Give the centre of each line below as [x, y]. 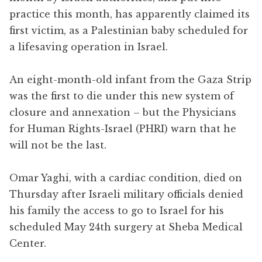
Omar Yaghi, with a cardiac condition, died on [126, 177]
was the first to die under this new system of [122, 96]
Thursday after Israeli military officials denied [126, 194]
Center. [28, 243]
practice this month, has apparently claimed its [130, 14]
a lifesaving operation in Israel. [89, 46]
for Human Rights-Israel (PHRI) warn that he [123, 128]
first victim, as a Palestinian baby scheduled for [129, 30]
